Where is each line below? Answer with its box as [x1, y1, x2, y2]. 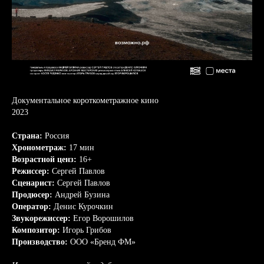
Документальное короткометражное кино [12, 96, 159, 105]
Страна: [12, 131, 45, 140]
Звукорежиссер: [12, 214, 71, 223]
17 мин [67, 143, 94, 152]
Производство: [12, 237, 70, 246]
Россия [45, 131, 69, 140]
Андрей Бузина [55, 190, 110, 199]
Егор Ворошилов [71, 214, 134, 223]
